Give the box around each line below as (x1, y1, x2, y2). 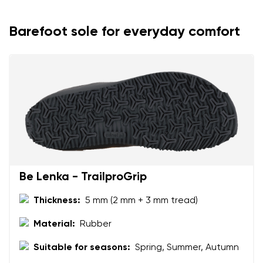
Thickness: (33, 195, 80, 205)
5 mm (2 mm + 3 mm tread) (85, 195, 198, 205)
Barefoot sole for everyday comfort (9, 24, 240, 39)
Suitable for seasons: (33, 242, 130, 252)
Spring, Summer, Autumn (135, 242, 239, 252)
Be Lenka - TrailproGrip (19, 171, 147, 183)
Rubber (80, 219, 112, 229)
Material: (33, 219, 75, 229)
